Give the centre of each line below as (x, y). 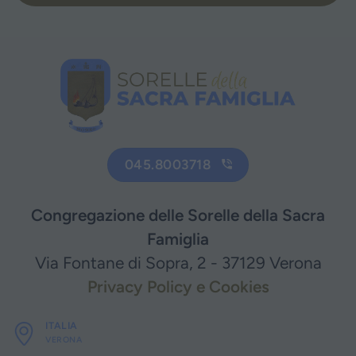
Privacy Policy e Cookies (178, 286)
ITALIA (62, 326)
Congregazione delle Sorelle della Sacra (178, 215)
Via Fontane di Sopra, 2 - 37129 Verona (178, 262)
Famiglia (178, 238)
